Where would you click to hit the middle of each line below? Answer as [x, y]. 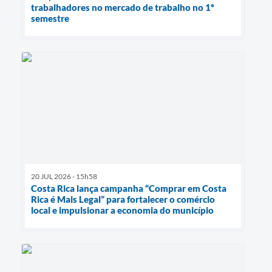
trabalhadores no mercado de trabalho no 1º [123, 8]
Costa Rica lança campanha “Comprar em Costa [129, 189]
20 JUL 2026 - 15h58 [64, 177]
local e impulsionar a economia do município [122, 210]
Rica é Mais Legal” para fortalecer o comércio [123, 199]
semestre [50, 19]
